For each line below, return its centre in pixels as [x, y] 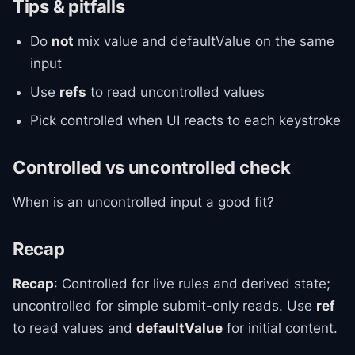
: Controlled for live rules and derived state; [192, 284]
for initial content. [280, 328]
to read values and [74, 328]
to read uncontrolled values [176, 92]
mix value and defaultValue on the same [204, 41]
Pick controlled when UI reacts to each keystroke [185, 120]
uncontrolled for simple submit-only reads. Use [164, 306]
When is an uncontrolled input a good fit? [143, 202]
